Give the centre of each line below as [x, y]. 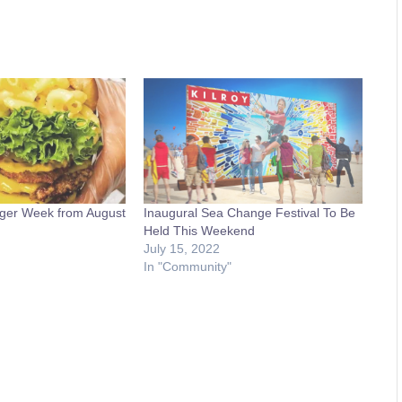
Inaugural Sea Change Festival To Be [250, 212]
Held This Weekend [200, 230]
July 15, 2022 [182, 248]
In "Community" [188, 266]
